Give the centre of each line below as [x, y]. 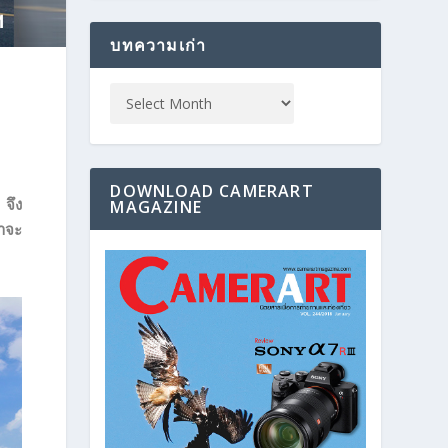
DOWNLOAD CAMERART [212, 191]
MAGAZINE [156, 207]
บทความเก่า [158, 45]
